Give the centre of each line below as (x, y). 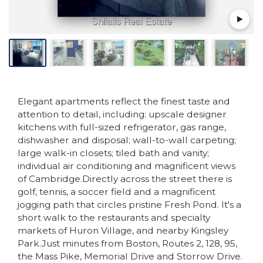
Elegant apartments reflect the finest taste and (124, 101)
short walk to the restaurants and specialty (114, 217)
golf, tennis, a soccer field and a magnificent (117, 191)
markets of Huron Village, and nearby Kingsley (123, 230)
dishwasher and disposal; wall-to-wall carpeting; (127, 140)
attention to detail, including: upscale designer (122, 114)
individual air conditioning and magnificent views (127, 166)
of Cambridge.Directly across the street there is (125, 178)
